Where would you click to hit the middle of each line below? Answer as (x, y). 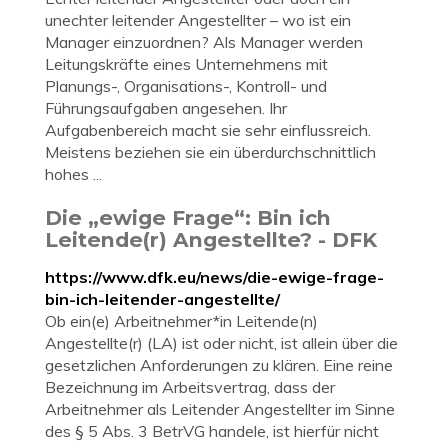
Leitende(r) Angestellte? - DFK (211, 239)
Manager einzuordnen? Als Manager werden (204, 42)
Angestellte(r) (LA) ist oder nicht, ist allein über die (221, 343)
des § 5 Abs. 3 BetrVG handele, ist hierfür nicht (212, 431)
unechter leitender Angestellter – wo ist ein (198, 20)
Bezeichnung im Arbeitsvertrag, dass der (190, 387)
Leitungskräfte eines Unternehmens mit (186, 64)
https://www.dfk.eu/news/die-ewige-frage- (214, 277)
